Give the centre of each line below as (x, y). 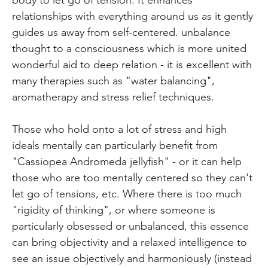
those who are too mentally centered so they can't (133, 177)
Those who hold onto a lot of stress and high (120, 129)
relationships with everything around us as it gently (133, 16)
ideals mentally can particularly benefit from (115, 145)
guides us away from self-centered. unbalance (121, 32)
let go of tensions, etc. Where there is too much (127, 194)
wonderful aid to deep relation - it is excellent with (132, 64)
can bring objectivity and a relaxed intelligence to (130, 242)
